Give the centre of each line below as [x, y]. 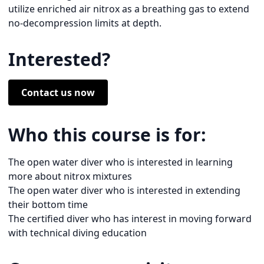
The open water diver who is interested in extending [124, 190]
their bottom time [48, 204]
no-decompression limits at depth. [85, 23]
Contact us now [58, 92]
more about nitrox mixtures [70, 176]
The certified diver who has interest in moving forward [130, 218]
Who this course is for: [107, 134]
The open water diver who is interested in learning [121, 162]
